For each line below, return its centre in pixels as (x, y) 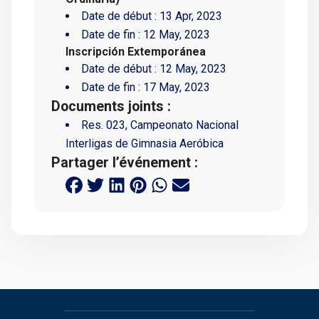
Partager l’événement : (125, 163)
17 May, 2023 (177, 88)
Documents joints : (111, 107)
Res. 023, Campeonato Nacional (160, 125)
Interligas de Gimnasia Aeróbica (145, 144)
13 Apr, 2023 (191, 16)
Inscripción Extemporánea (136, 52)
